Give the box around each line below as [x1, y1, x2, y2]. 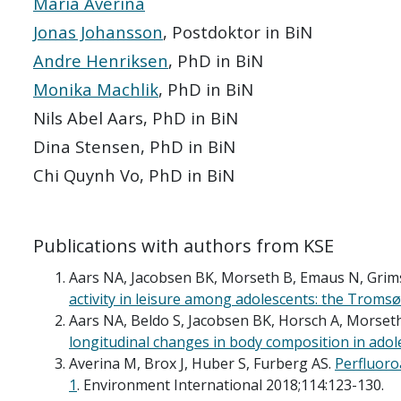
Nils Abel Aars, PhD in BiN [33, 106, 238, 129]
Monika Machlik [33, 77, 158, 100]
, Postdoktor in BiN [163, 20, 312, 43]
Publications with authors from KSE [33, 233, 334, 258]
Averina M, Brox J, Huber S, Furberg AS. [69, 353, 331, 373]
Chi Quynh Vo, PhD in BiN [33, 163, 235, 186]
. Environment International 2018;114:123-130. [77, 374, 384, 395]
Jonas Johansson [33, 20, 163, 43]
